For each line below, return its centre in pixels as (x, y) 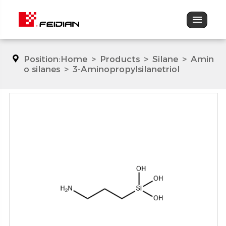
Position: (42, 59)
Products (120, 59)
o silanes (42, 69)
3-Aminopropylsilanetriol (126, 69)
